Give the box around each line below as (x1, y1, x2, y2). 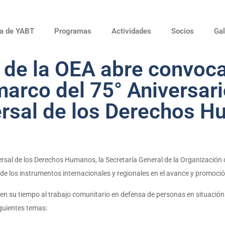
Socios (171, 27, 194, 36)
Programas (54, 27, 91, 36)
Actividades (111, 27, 151, 36)
